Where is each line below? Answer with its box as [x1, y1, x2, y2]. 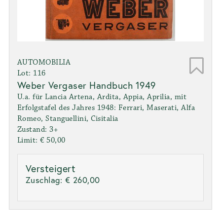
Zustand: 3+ [17, 125, 58, 135]
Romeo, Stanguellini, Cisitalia [17, 114, 118, 124]
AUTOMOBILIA [17, 58, 71, 68]
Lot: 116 [17, 69, 46, 78]
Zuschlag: [25, 174, 65, 186]
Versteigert [25, 162, 76, 176]
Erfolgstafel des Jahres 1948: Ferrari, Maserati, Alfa [17, 103, 195, 113]
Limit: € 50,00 [17, 136, 66, 146]
